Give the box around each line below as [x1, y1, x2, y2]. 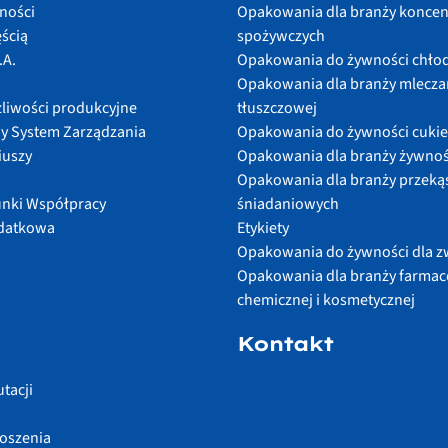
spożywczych [237, 25, 326, 48]
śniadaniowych [237, 193, 340, 216]
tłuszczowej [237, 97, 318, 120]
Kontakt [237, 331, 334, 357]
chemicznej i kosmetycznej [237, 289, 416, 312]
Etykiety [237, 217, 290, 240]
